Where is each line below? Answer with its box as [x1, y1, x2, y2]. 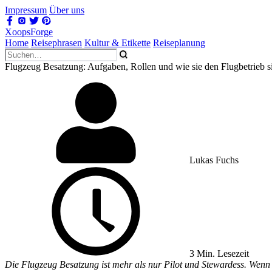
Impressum [5, 5, 47, 15]
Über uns [49, 5, 84, 15]
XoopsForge [5, 27, 53, 37]
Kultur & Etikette [84, 38, 151, 48]
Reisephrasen [31, 38, 82, 48]
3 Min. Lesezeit [187, 248, 249, 259]
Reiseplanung [153, 38, 205, 48]
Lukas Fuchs [187, 155, 241, 165]
